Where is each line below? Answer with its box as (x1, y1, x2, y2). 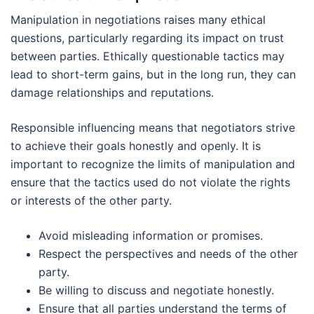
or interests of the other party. (11, 193, 172, 208)
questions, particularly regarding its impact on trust (11, 31, 284, 46)
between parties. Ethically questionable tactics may (11, 49, 285, 64)
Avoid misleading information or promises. (39, 228, 263, 243)
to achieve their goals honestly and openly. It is (11, 139, 261, 153)
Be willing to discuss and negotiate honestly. (39, 283, 274, 298)
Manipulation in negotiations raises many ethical (11, 13, 266, 27)
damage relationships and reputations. (11, 86, 214, 100)
